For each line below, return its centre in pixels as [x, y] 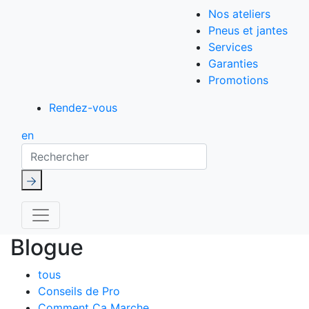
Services [230, 47]
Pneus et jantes [248, 30]
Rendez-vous [83, 108]
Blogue [47, 247]
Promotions [238, 80]
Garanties [233, 63]
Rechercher [50, 151]
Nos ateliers [239, 14]
